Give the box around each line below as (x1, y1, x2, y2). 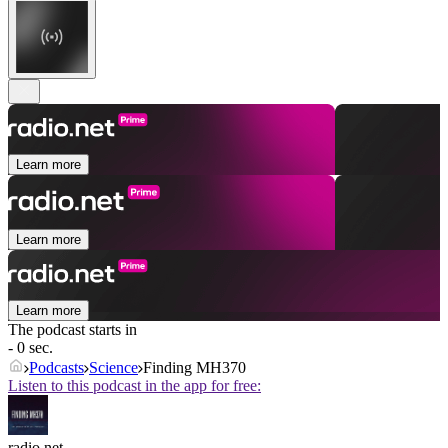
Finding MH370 (143, 359, 246, 377)
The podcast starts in (8, 321, 137, 339)
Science (89, 359, 138, 377)
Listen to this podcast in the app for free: (8, 377, 261, 395)
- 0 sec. (8, 339, 53, 357)
